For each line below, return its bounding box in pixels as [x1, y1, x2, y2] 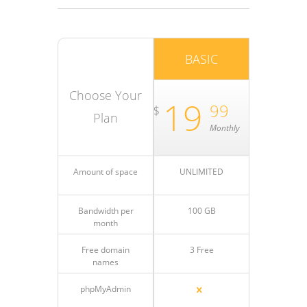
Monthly [210, 122, 240, 134]
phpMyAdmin [80, 283, 131, 295]
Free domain [82, 244, 130, 256]
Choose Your [69, 87, 142, 103]
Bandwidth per [77, 205, 134, 217]
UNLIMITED [180, 166, 223, 177]
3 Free [189, 244, 214, 256]
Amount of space [73, 166, 138, 177]
